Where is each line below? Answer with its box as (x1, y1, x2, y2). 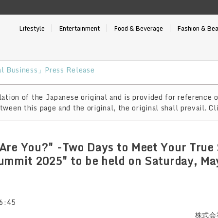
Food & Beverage (113, 23, 163, 34)
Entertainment (58, 23, 100, 34)
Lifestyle (18, 23, 45, 34)
